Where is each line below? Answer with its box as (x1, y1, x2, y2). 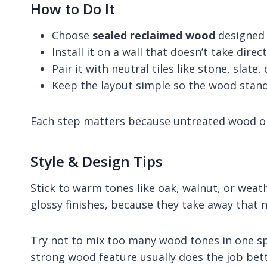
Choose (52, 27, 92, 42)
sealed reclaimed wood (92, 27, 215, 42)
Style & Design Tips (30, 151, 163, 171)
